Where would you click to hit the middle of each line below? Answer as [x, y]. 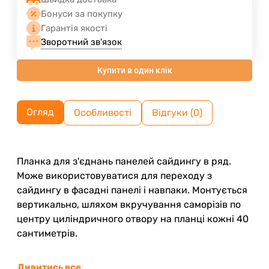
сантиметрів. [47, 233]
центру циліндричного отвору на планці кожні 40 [133, 219]
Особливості [103, 112]
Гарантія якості [74, 28]
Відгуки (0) [177, 112]
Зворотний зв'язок [81, 42]
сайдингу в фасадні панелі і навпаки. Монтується [132, 190]
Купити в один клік [134, 70]
